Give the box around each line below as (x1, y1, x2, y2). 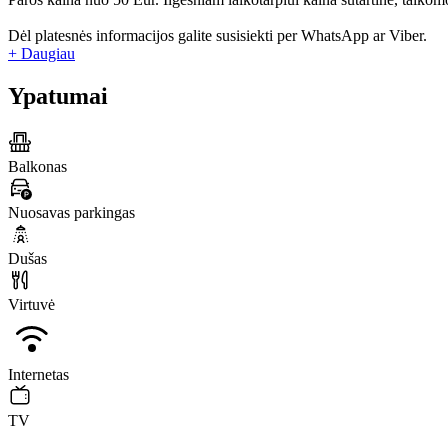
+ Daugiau (8, 45, 75, 63)
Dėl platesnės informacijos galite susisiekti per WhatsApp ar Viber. (8, 27, 427, 45)
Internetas (8, 366, 69, 384)
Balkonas (8, 158, 67, 176)
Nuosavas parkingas (8, 204, 135, 222)
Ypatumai (8, 83, 108, 110)
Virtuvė (8, 296, 55, 314)
